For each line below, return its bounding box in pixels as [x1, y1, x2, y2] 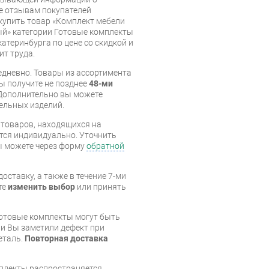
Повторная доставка [25, 233, 108, 243]
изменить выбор [8, 181, 75, 192]
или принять [75, 181, 126, 192]
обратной [86, 141, 124, 151]
